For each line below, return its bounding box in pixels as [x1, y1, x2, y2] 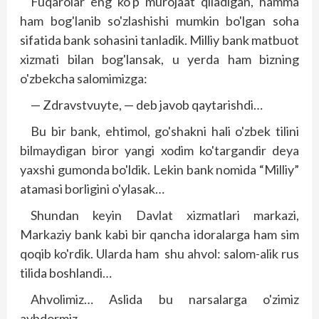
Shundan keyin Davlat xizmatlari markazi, [31, 207, 299, 224]
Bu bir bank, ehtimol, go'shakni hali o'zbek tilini [31, 123, 299, 140]
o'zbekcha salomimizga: [20, 70, 147, 87]
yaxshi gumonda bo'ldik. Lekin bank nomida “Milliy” [20, 162, 299, 178]
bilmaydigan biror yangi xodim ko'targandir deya [20, 142, 299, 159]
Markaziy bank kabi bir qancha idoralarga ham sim [20, 226, 299, 243]
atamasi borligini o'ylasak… [20, 181, 164, 197]
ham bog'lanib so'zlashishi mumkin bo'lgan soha [20, 13, 299, 29]
